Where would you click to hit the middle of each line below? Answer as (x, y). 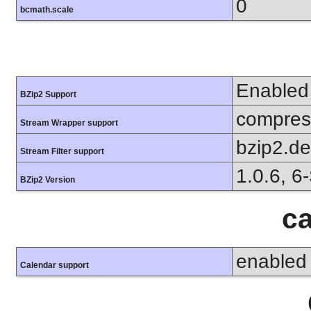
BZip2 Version (48, 180)
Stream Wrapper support (69, 123)
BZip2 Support (48, 95)
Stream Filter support (62, 152)
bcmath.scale (47, 10)
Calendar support (54, 265)
